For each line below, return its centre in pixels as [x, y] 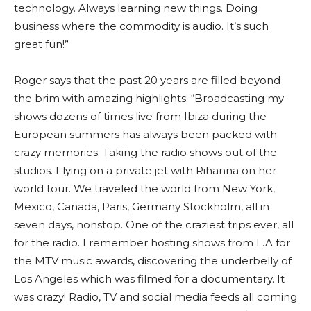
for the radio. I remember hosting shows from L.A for [152, 243]
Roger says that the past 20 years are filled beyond [147, 80]
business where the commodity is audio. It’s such [141, 26]
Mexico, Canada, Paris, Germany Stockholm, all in [142, 207]
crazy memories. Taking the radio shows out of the [145, 152]
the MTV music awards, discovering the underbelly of [153, 261]
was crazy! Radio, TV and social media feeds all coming [155, 297]
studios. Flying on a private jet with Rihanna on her [145, 170]
